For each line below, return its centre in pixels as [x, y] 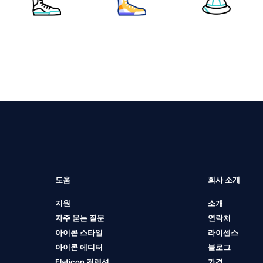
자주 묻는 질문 [80, 218]
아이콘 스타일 [79, 233]
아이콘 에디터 [79, 247]
